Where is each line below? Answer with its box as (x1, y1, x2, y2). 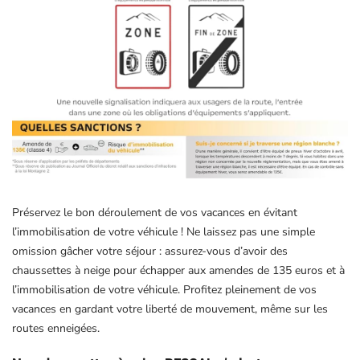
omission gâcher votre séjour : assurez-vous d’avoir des (12, 243, 288, 259)
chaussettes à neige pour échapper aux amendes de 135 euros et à (12, 262, 345, 278)
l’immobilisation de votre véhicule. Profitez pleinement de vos (12, 281, 317, 297)
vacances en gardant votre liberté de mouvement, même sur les (12, 301, 328, 317)
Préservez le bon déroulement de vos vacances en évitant (12, 204, 297, 220)
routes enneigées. (12, 320, 100, 336)
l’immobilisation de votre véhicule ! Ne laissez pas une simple (12, 223, 315, 239)
